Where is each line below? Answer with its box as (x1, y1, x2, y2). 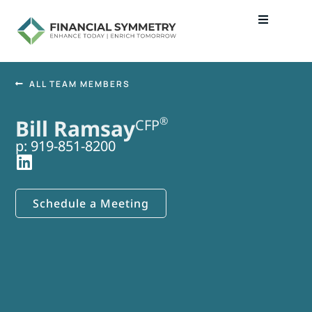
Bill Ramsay (15, 114, 136, 143)
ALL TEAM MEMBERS (29, 77, 131, 90)
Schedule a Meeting (33, 195, 150, 211)
